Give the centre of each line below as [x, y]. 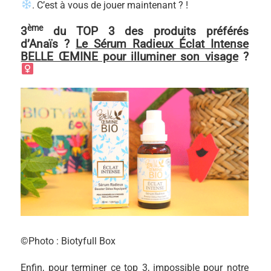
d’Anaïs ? [48, 44]
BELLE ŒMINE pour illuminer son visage [129, 56]
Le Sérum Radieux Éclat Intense [162, 44]
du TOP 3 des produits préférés [146, 31]
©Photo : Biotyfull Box [68, 241]
